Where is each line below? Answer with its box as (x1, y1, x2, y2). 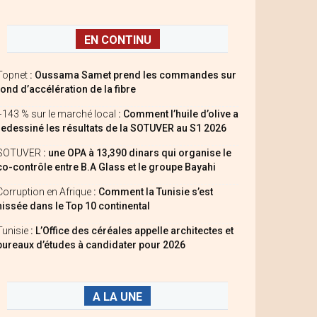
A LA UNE (93, 290, 142, 304)
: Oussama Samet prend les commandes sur (30, 69, 236, 81)
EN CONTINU (83, 33, 151, 47)
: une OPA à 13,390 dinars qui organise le (43, 147, 231, 158)
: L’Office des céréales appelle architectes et (28, 225, 234, 236)
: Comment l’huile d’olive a (118, 108, 238, 120)
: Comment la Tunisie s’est (93, 186, 213, 197)
